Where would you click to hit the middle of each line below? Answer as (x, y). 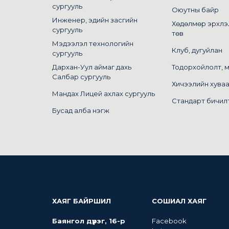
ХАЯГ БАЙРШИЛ (82, 201)
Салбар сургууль (81, 77)
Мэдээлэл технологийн (93, 43)
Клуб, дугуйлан (197, 50)
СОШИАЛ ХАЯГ (179, 201)
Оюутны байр (195, 10)
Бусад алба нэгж (81, 110)
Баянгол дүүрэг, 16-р (89, 221)
